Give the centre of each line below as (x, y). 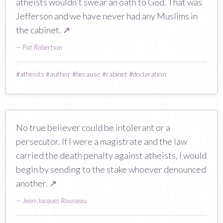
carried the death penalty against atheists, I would (111, 155)
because (88, 74)
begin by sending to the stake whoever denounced (111, 169)
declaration (150, 74)
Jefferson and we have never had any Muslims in (107, 16)
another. (33, 183)
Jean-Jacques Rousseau (55, 200)
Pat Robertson (42, 47)
